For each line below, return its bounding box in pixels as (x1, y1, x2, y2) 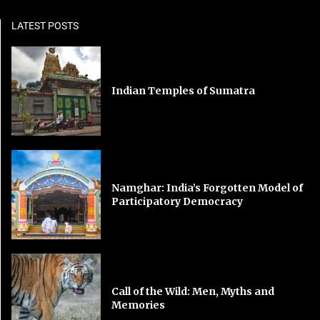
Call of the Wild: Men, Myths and (111, 284, 275, 298)
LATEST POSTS (11, 19, 79, 31)
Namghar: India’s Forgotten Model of (111, 181, 304, 194)
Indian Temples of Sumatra (111, 84, 256, 97)
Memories (111, 298, 166, 311)
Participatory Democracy (111, 194, 244, 208)
